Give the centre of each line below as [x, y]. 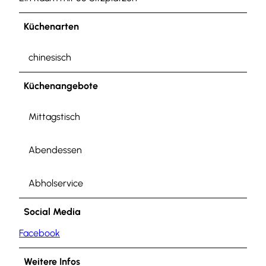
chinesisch [50, 57]
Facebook [39, 233]
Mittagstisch [54, 116]
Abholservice [56, 183]
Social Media [52, 211]
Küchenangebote [61, 85]
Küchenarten [51, 26]
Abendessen [55, 150]
